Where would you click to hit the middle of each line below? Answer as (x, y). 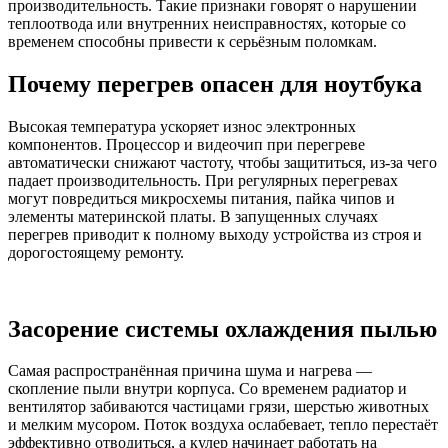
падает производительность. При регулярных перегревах (203, 180)
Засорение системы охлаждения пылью (222, 328)
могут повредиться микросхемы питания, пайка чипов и (201, 198)
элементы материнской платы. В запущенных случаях (193, 216)
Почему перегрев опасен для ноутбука (215, 83)
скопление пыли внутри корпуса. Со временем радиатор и (207, 389)
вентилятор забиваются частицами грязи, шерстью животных (218, 407)
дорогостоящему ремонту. (96, 252)
